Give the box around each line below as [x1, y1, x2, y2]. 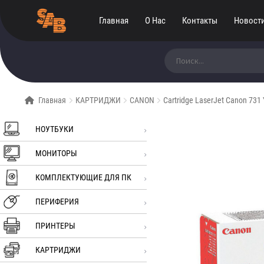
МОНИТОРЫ [35, 148, 77, 159]
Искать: [164, 47, 190, 57]
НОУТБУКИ [35, 124, 74, 134]
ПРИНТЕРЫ [35, 221, 75, 231]
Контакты [181, 15, 217, 26]
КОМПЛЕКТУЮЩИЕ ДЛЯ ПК [35, 173, 131, 183]
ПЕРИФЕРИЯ [35, 197, 79, 207]
